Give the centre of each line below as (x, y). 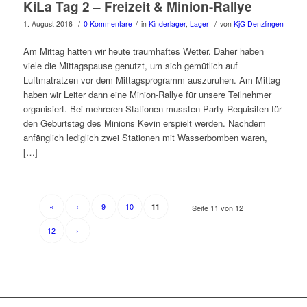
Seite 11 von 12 (218, 208)
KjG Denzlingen (258, 23)
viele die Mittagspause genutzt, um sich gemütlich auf (130, 65)
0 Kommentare (108, 23)
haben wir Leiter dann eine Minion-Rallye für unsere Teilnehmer (147, 94)
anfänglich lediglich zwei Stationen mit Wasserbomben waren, (145, 137)
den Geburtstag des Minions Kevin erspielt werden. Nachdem (144, 123)
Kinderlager (167, 23)
